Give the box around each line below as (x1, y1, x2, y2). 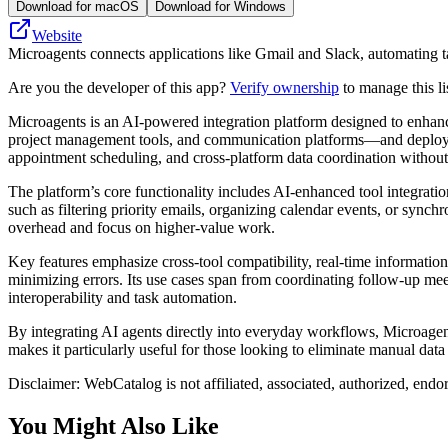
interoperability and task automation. (8, 288, 237, 306)
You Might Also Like (8, 412, 219, 439)
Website (32, 26, 82, 44)
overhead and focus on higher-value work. (8, 218, 275, 236)
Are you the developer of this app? (8, 78, 230, 96)
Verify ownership (230, 78, 339, 96)
